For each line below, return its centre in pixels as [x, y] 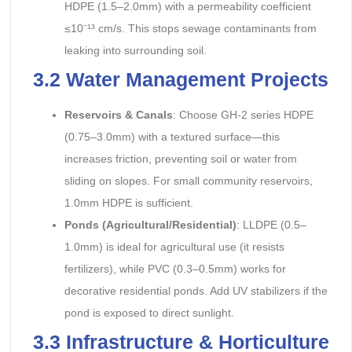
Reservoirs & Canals [118, 115]
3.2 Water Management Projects [180, 80]
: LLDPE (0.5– [271, 225]
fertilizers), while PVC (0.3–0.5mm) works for [175, 269]
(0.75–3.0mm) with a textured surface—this [172, 137]
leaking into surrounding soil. [135, 51]
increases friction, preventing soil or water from [180, 159]
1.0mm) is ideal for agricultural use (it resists [174, 247]
